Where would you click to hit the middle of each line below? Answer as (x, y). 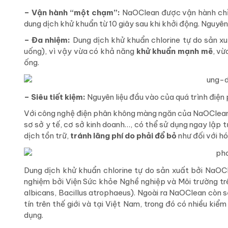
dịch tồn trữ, (47, 136)
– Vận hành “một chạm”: (73, 13)
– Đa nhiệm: (47, 40)
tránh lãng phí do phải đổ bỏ (123, 136)
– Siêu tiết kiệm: (55, 97)
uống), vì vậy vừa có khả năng (80, 51)
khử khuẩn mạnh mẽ (174, 51)
